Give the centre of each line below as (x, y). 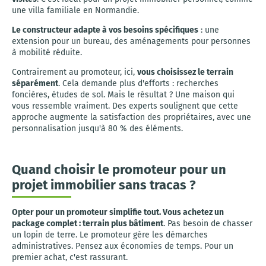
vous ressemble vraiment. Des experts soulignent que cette (125, 106)
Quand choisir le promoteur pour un (119, 170)
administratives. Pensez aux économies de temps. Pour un (123, 246)
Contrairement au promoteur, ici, (75, 72)
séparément (35, 83)
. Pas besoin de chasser (208, 224)
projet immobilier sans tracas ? (104, 185)
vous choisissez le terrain (185, 72)
